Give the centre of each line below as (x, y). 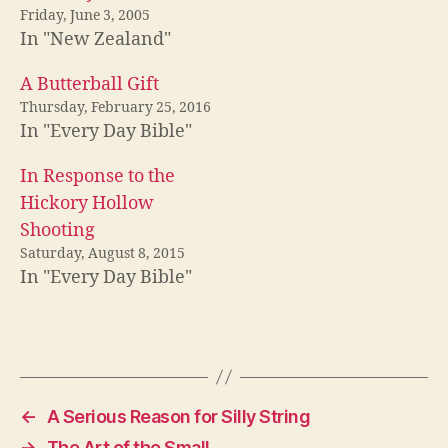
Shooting (57, 230)
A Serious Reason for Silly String (178, 416)
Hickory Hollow (87, 203)
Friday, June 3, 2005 (85, 15)
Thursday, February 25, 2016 (115, 107)
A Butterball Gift (89, 84)
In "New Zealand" (95, 39)
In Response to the (97, 176)
